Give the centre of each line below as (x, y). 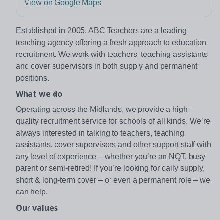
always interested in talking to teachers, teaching (100, 133)
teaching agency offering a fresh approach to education (111, 42)
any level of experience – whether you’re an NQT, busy (110, 156)
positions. (33, 78)
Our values (37, 207)
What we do (39, 94)
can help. (32, 192)
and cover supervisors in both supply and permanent (107, 66)
